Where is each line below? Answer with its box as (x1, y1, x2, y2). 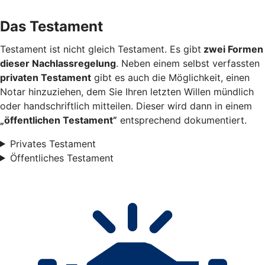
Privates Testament (9, 137, 96, 150)
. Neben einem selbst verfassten (116, 57, 260, 69)
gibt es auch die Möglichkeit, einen (91, 71, 250, 83)
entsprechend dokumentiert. (117, 114, 247, 126)
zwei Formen (201, 43, 263, 55)
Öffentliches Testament (9, 151, 114, 164)
